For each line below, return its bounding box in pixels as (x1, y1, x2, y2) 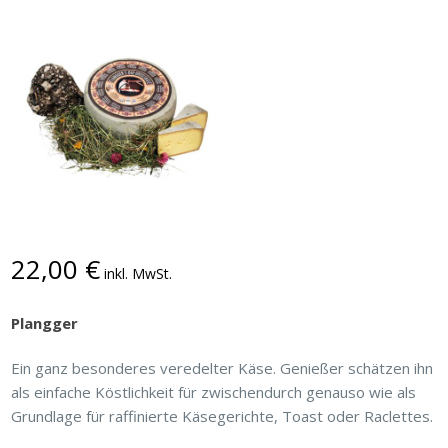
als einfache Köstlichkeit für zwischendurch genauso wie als (11, 381, 417, 402)
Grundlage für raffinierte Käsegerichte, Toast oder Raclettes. (11, 405, 434, 426)
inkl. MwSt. (104, 263, 173, 283)
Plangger (11, 312, 79, 333)
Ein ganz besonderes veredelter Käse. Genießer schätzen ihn (11, 357, 434, 378)
